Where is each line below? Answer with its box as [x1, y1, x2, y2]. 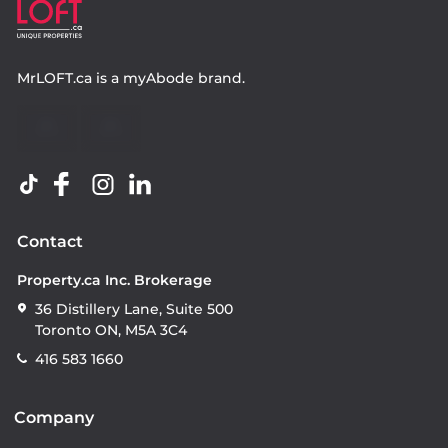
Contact [17, 232, 83, 252]
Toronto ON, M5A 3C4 [35, 321, 187, 340]
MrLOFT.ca [17, 69, 92, 88]
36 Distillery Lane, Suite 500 [35, 300, 233, 319]
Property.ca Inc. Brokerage [17, 271, 212, 290]
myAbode [123, 69, 194, 88]
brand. [194, 69, 245, 88]
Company [14, 408, 94, 428]
